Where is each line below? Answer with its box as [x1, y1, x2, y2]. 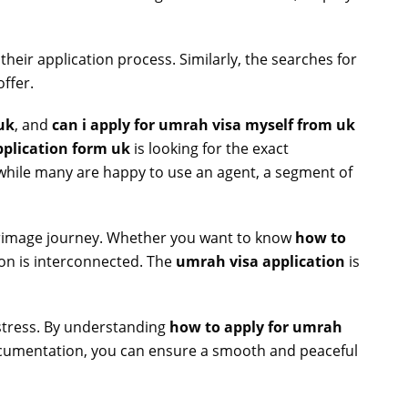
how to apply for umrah [169, 317, 342, 337]
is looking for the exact [130, 138, 289, 158]
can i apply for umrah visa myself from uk [52, 115, 355, 135]
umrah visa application [176, 251, 345, 271]
